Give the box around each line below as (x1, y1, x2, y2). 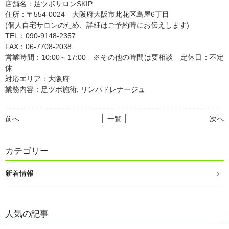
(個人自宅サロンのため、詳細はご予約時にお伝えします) (5, 21, 189, 29)
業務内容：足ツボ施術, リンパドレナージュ (5, 85, 145, 94)
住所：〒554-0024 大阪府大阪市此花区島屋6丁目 (5, 10, 169, 18)
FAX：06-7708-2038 (5, 42, 72, 51)
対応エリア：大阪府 (5, 75, 70, 83)
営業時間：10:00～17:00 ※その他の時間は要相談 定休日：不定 (5, 53, 224, 61)
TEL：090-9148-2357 (5, 32, 76, 40)
